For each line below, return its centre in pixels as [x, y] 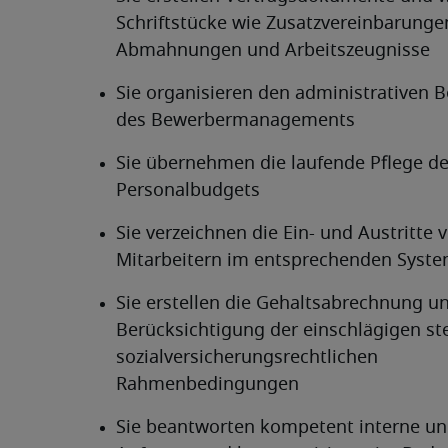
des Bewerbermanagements [235, 121]
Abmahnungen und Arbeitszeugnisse [273, 51]
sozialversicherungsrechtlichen [247, 358]
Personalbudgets [188, 191]
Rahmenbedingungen [207, 385]
